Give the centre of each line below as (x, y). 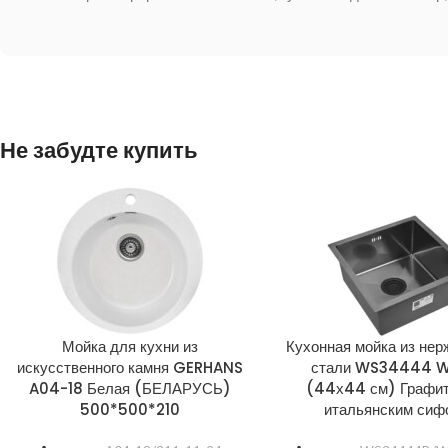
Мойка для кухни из (130, 346)
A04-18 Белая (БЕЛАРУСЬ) (130, 388)
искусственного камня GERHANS (130, 367)
